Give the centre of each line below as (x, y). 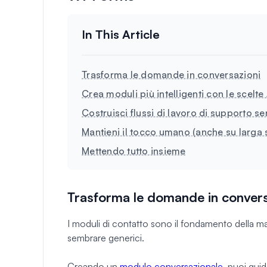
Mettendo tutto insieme (134, 150)
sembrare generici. (106, 237)
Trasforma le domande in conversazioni (171, 74)
